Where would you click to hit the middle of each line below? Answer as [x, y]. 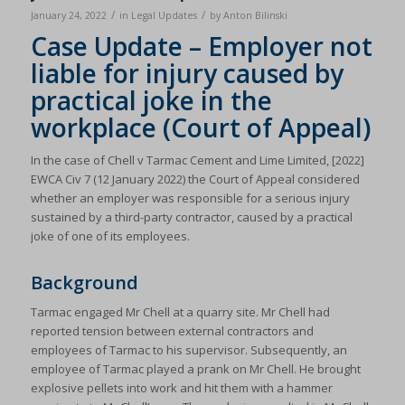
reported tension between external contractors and [172, 331]
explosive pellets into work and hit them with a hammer [181, 388]
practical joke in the [151, 100]
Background [84, 283]
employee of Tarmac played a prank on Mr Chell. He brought [195, 369]
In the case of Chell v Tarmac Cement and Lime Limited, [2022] [197, 160]
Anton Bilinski [255, 15]
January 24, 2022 [68, 15]
